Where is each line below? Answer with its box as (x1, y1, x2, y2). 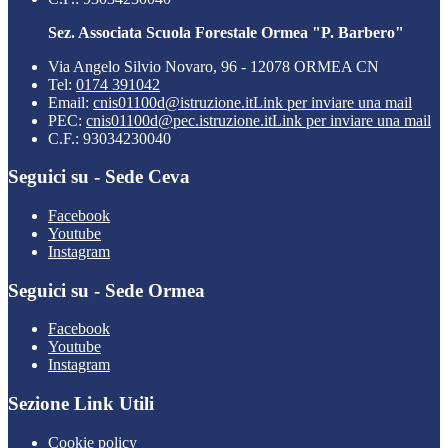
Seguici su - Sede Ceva (8, 166, 190, 188)
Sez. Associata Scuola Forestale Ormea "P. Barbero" (48, 23, 404, 41)
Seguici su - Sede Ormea (8, 279, 205, 301)
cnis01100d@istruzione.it (93, 93, 253, 111)
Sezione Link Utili (8, 393, 154, 415)
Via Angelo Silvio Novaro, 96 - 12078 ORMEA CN (48, 57, 379, 75)
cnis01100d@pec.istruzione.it (86, 111, 272, 129)
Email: (48, 93, 93, 111)
